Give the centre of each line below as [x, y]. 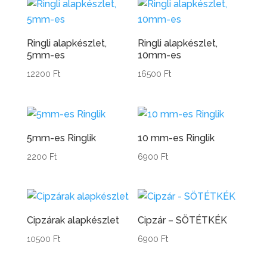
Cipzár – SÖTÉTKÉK [183, 220]
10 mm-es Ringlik [176, 138]
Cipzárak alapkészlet [73, 220]
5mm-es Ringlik [61, 138]
